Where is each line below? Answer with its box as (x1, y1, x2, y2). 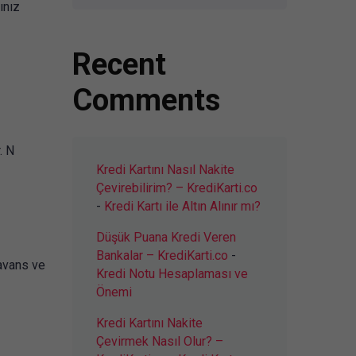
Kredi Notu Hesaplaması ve (96, 265, 248, 281)
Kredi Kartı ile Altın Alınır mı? (104, 198, 261, 214)
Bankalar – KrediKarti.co (96, 247, 228, 263)
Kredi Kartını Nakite (96, 315, 203, 331)
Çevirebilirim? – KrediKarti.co (96, 180, 257, 195)
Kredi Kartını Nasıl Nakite (96, 161, 234, 177)
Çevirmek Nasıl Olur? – (96, 333, 223, 349)
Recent (72, 46, 166, 82)
